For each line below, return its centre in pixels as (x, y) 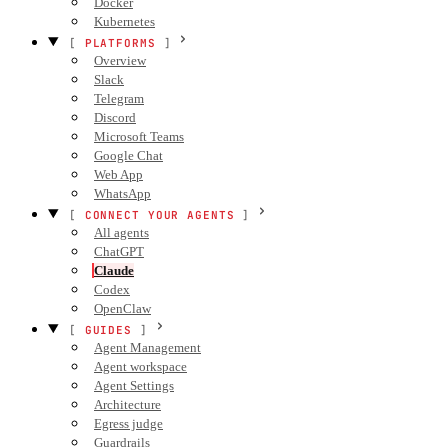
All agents (121, 232)
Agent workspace (140, 366)
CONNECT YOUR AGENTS (159, 215)
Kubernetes (124, 21)
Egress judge (128, 423)
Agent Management (147, 347)
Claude (114, 270)
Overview (120, 60)
